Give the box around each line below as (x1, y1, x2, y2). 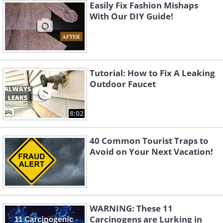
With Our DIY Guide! (90, 10, 173, 22)
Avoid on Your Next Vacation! (90, 146, 213, 158)
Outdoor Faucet (90, 78, 156, 90)
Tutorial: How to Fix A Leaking (90, 67, 215, 79)
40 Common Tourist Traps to (90, 135, 209, 147)
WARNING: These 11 (90, 203, 173, 215)
